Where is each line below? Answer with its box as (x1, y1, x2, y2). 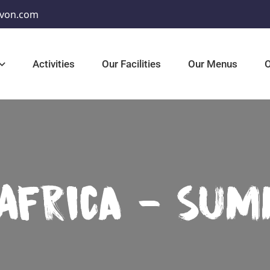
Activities (33, 57, 75, 70)
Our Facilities (102, 57, 161, 70)
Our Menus (188, 57, 237, 70)
